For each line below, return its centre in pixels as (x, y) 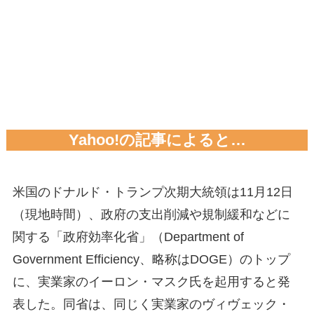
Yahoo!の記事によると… (157, 141)
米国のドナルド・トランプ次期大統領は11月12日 (152, 192)
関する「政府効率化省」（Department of (128, 237)
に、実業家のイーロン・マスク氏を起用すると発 (151, 282)
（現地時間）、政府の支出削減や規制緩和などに (151, 215)
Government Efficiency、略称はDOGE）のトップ (151, 260)
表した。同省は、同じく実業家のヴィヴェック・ (151, 305)
